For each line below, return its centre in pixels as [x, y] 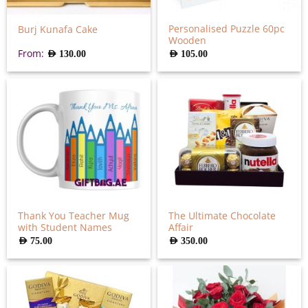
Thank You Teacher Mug [74, 216]
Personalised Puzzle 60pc [227, 29]
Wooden [188, 41]
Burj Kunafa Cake [58, 29]
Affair [181, 228]
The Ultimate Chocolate [222, 216]
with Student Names [65, 228]
